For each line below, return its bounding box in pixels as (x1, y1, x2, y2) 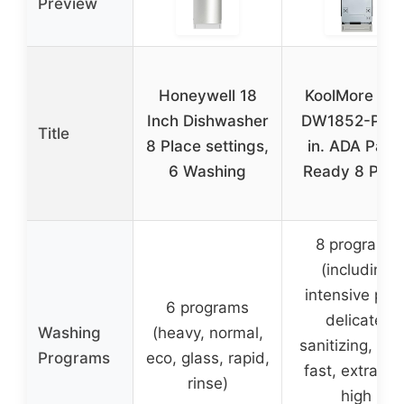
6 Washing (169, 161, 246, 180)
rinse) (187, 373, 228, 392)
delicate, (325, 310, 388, 329)
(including (321, 260, 391, 279)
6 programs (166, 298, 249, 317)
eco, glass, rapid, (145, 348, 270, 367)
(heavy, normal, (151, 323, 263, 342)
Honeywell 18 (158, 86, 257, 105)
